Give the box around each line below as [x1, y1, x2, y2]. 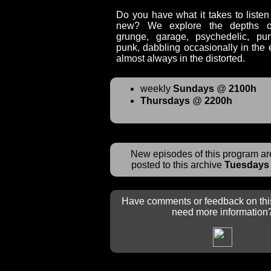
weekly [140, 83, 173, 94]
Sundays [173, 83, 214, 94]
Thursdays [140, 96, 190, 106]
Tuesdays [224, 160, 269, 170]
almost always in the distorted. [116, 53, 245, 64]
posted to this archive [131, 160, 224, 170]
